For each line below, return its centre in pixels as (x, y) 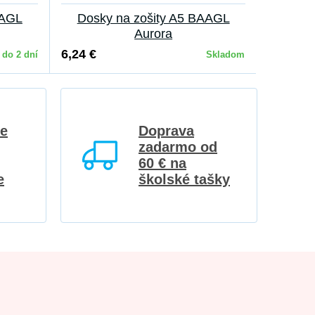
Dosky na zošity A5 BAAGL (153, 18)
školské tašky (184, 179)
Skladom (226, 54)
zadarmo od (178, 147)
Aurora (154, 34)
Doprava (166, 131)
